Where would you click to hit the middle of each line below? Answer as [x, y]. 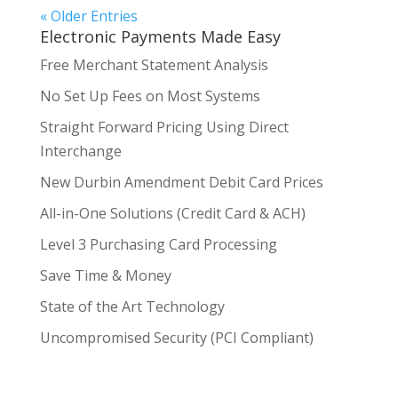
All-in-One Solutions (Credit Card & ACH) [172, 213]
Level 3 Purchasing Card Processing [158, 244]
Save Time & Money [105, 275]
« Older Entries [88, 16]
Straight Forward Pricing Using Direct [164, 127]
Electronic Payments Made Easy [160, 36]
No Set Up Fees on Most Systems [150, 96]
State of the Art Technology [132, 306]
